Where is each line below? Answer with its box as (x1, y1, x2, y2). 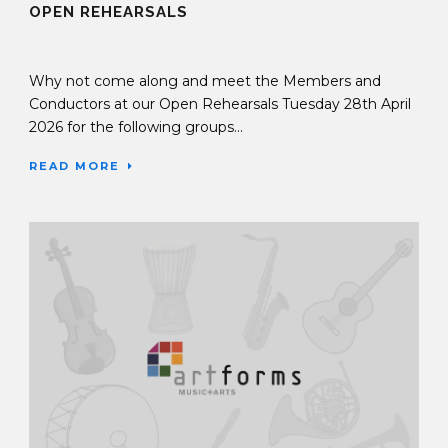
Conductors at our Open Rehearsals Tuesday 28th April (29, 94, 411, 113)
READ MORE (29, 158, 120, 173)
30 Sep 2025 (29, 33, 101, 49)
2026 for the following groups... (29, 117, 243, 136)
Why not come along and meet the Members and (29, 71, 381, 90)
